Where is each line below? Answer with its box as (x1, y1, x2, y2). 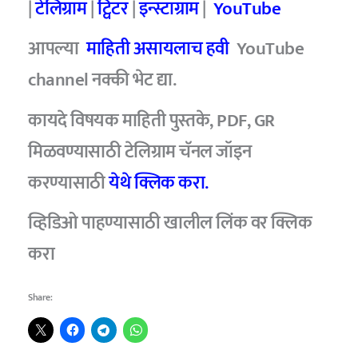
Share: (28, 288, 53, 305)
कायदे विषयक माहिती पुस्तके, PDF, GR (28, 105, 275, 136)
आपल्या (28, 34, 86, 65)
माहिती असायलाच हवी (86, 34, 229, 65)
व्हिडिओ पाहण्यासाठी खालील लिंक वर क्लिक (28, 208, 312, 239)
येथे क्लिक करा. (105, 167, 209, 198)
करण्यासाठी (28, 167, 105, 198)
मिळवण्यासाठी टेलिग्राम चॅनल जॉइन (28, 136, 252, 167)
